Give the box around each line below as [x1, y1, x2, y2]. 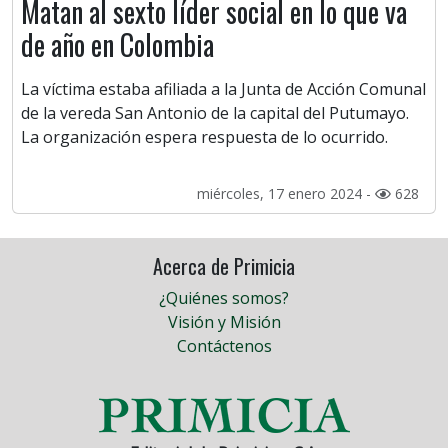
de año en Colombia [21, 24, 214, 66]
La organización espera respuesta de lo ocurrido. [21, 126, 388, 149]
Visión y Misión [167, 311, 281, 334]
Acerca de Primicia [153, 251, 295, 282]
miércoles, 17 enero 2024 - [197, 184, 375, 204]
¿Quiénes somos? [159, 287, 289, 310]
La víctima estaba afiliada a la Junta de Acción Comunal [21, 78, 426, 101]
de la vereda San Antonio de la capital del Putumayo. [21, 102, 409, 125]
